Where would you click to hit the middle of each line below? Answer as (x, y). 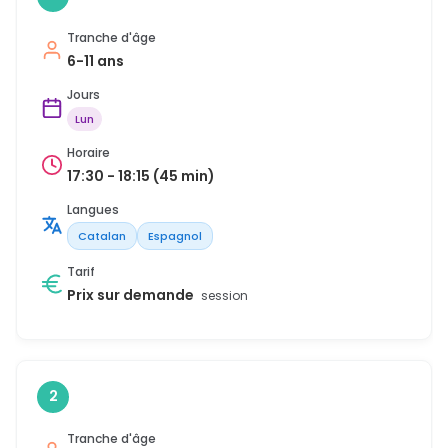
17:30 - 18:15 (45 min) (141, 175)
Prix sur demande (132, 294)
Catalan (102, 235)
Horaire (88, 152)
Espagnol (175, 235)
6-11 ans (95, 60)
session (224, 295)
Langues (93, 209)
